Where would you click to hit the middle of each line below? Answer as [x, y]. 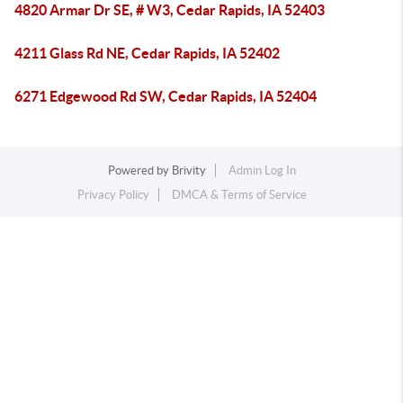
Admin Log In [262, 170]
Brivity [188, 170]
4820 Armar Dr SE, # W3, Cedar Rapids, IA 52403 [170, 10]
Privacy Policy [113, 195]
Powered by [139, 170]
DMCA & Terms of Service [239, 195]
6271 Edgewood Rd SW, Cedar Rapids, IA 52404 [166, 96]
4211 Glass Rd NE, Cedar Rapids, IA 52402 [147, 53]
